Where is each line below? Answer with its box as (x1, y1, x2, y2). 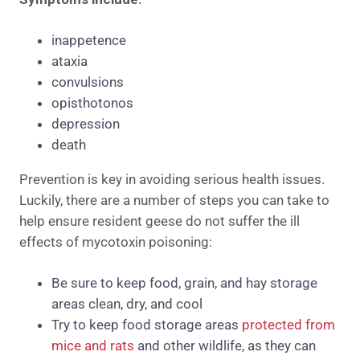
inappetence (51, 32, 126, 49)
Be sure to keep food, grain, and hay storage (51, 275, 317, 292)
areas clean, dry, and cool (51, 296, 202, 313)
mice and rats (51, 337, 134, 354)
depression (51, 116, 120, 133)
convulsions (51, 74, 124, 91)
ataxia (51, 53, 88, 70)
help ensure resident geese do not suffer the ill (19, 213, 300, 230)
